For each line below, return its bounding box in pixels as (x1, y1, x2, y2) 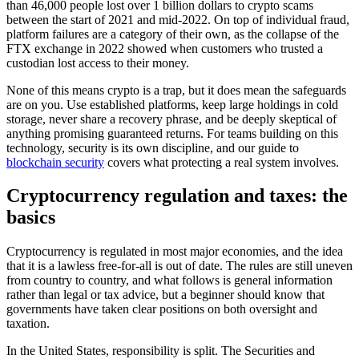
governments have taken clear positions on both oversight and (6, 302, 317, 317)
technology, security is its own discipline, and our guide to (6, 140, 299, 155)
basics (6, 207, 55, 228)
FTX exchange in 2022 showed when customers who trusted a (6, 41, 323, 55)
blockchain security (6, 155, 104, 169)
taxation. (6, 317, 50, 331)
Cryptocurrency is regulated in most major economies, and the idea (6, 244, 343, 259)
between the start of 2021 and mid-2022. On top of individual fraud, (6, 12, 349, 26)
